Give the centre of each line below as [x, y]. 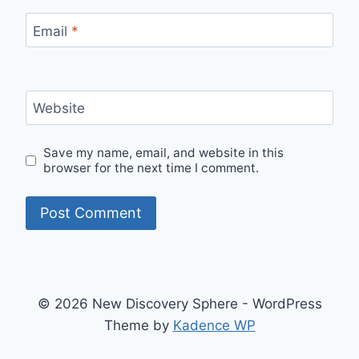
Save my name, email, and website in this [164, 153]
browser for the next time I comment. [151, 168]
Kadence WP [214, 326]
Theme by [138, 326]
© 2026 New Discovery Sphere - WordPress [179, 304]
